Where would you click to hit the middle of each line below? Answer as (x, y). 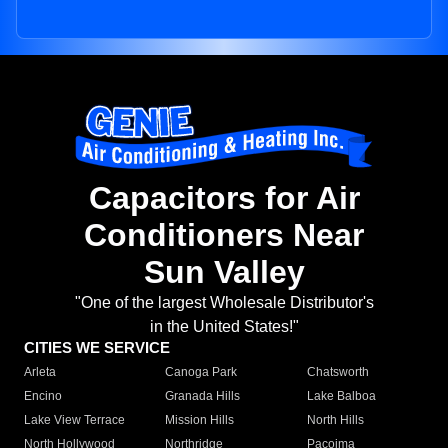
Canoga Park (201, 372)
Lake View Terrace (74, 420)
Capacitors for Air (224, 198)
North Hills (335, 420)
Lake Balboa (341, 396)
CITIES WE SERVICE (97, 348)
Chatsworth (337, 372)
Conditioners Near (224, 235)
